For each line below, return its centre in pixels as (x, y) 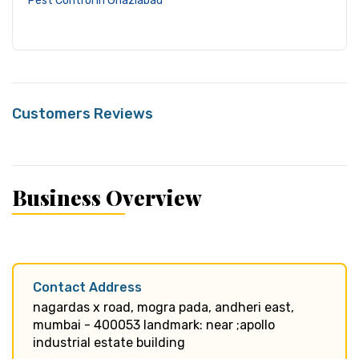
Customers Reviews (83, 113)
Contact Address (87, 287)
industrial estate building (109, 342)
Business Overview (107, 197)
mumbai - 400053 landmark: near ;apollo (154, 325)
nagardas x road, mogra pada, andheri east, (163, 307)
